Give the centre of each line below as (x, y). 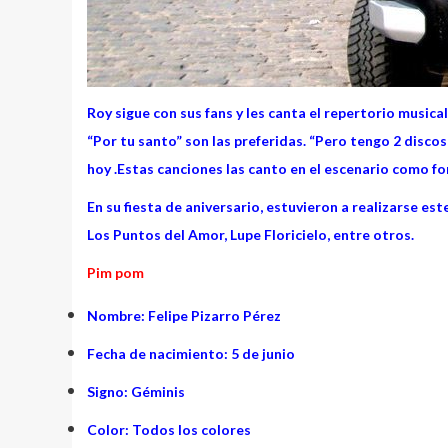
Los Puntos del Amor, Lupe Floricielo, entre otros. (250, 235)
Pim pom (115, 273)
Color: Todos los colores (169, 430)
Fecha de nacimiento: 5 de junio (191, 354)
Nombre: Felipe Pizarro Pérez (184, 316)
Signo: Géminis (136, 392)
